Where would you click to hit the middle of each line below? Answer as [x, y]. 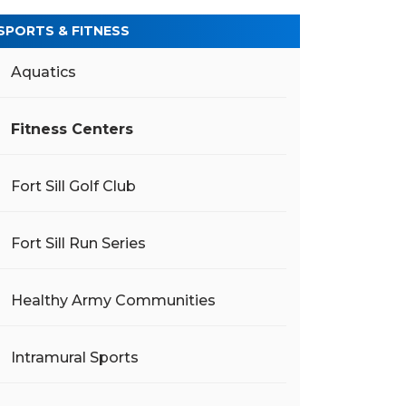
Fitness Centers [72, 129]
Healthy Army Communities [113, 300]
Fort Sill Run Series [78, 243]
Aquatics [43, 72]
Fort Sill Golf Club [73, 186]
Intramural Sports [75, 358]
